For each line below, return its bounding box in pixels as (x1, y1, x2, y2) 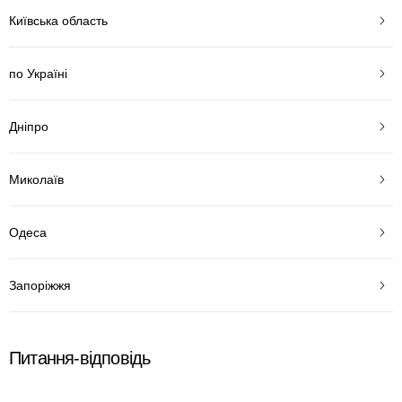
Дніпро (9, 118, 48, 134)
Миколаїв (9, 171, 64, 187)
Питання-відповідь (9, 348, 151, 368)
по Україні (9, 66, 67, 81)
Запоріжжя (9, 277, 71, 293)
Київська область (9, 13, 108, 28)
